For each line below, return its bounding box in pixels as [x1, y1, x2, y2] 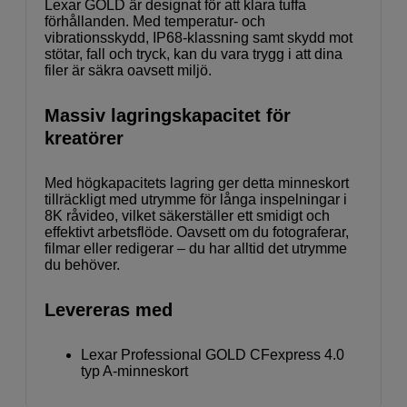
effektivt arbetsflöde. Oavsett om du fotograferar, [45, 224, 349, 241]
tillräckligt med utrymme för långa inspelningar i [45, 192, 347, 208]
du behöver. [45, 257, 120, 273]
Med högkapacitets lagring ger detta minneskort [45, 175, 349, 192]
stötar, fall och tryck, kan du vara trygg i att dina [45, 46, 342, 63]
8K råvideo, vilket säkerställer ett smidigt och [45, 208, 330, 224]
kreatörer [45, 128, 124, 149]
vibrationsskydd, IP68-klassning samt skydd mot [45, 30, 352, 46]
